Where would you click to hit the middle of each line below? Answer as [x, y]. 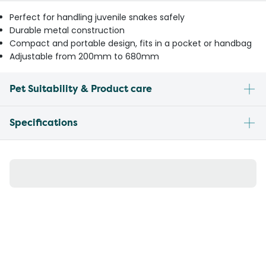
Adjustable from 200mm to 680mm [84, 57]
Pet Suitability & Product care [81, 89]
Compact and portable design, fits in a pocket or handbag [131, 44]
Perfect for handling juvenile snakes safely [97, 18]
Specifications [44, 123]
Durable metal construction [67, 31]
